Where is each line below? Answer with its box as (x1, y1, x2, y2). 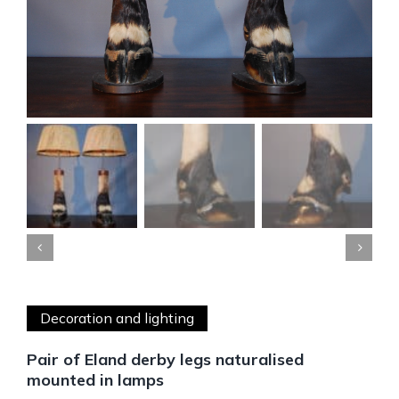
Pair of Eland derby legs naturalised (27, 349, 304, 370)
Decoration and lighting (40, 309, 194, 327)
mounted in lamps (27, 370, 164, 390)
